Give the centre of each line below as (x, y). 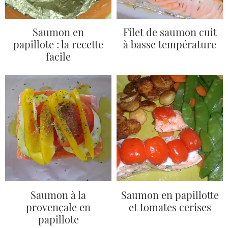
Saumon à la (58, 194)
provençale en (58, 207)
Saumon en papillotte (170, 194)
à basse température (170, 44)
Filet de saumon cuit (170, 32)
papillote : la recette (58, 44)
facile (58, 56)
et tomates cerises (170, 207)
